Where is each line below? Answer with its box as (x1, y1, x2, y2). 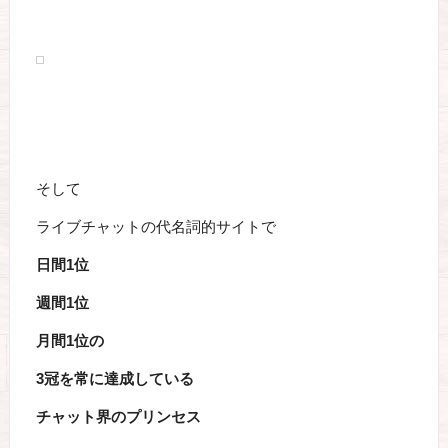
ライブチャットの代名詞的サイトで (35, 218, 276, 235)
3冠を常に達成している (35, 370, 194, 387)
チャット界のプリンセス (35, 408, 201, 425)
